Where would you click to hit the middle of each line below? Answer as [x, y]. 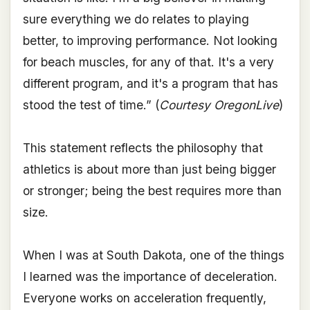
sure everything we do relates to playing [136, 19]
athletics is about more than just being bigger [149, 170]
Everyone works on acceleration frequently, [144, 298]
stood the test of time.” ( [91, 105]
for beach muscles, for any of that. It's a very [148, 62]
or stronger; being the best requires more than [152, 191]
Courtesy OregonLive [219, 105]
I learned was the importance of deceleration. [150, 277]
